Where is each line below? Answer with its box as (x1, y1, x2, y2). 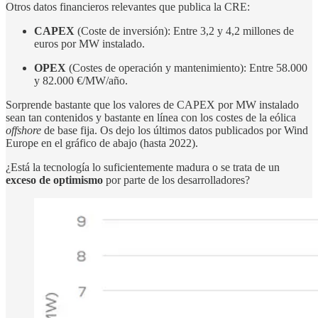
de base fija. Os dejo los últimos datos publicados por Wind (44, 124, 308, 136)
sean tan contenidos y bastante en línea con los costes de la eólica (6, 111, 296, 124)
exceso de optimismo (6, 173, 106, 186)
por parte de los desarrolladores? (106, 173, 250, 186)
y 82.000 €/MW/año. (34, 74, 128, 87)
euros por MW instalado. (34, 37, 145, 50)
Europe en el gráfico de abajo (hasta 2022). (6, 136, 198, 149)
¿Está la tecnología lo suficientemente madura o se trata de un (6, 160, 280, 173)
